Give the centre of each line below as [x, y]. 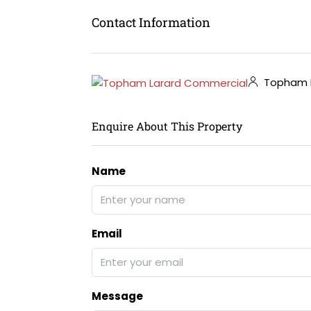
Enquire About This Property [167, 126]
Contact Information [151, 22]
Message [117, 296]
